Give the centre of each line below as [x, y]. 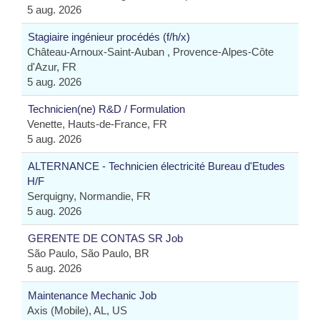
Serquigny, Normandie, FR [89, 196]
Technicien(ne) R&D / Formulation [106, 109]
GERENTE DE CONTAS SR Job [105, 238]
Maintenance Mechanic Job [92, 295]
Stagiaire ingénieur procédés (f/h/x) [109, 37]
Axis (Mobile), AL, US [77, 310]
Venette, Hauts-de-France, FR [97, 124]
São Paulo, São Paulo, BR [88, 253]
